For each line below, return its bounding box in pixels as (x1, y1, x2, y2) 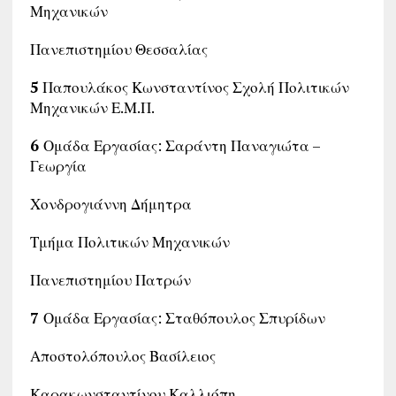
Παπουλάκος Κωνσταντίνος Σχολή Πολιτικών (38, 77, 349, 97)
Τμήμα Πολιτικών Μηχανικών (29, 232, 230, 252)
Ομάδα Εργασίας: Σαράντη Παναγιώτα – (42, 135, 320, 156)
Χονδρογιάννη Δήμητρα (29, 194, 192, 214)
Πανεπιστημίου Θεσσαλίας (29, 39, 208, 59)
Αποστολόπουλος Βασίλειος (29, 346, 216, 366)
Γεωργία (29, 156, 87, 176)
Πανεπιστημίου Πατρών (29, 270, 191, 290)
